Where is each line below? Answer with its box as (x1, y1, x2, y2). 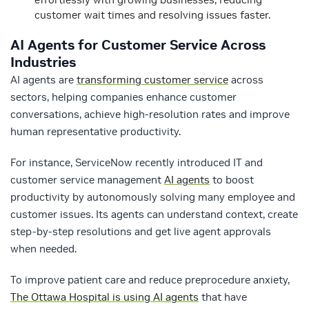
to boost (210, 173, 254, 187)
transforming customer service (77, 73, 228, 87)
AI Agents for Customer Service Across (10, 36, 266, 54)
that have (199, 290, 247, 304)
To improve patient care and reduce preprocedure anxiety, (10, 273, 290, 287)
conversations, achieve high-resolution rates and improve (10, 108, 290, 121)
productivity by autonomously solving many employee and (10, 190, 295, 204)
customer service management (10, 173, 164, 187)
